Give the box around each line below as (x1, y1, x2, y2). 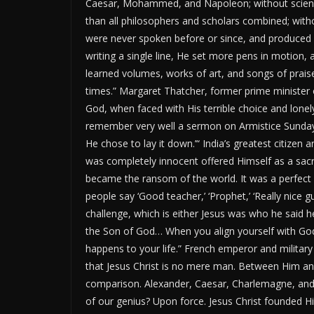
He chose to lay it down (86, 137, 193, 150)
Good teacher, (139, 189, 204, 203)
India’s (203, 137, 231, 150)
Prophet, (210, 189, 249, 203)
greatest (233, 137, 271, 150)
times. (86, 84, 113, 97)
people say (86, 189, 135, 203)
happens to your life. (86, 242, 178, 255)
